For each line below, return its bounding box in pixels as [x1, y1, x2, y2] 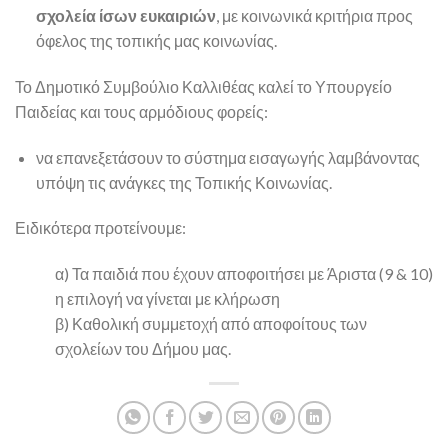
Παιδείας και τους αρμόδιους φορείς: [15, 101, 268, 121]
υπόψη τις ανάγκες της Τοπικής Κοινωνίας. [35, 172, 332, 192]
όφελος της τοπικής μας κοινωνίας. [35, 31, 277, 51]
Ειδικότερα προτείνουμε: [15, 218, 186, 238]
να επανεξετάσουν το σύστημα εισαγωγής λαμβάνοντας [35, 147, 420, 167]
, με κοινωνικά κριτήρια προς [215, 6, 413, 26]
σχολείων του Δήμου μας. [55, 339, 231, 359]
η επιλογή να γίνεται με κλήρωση [55, 289, 280, 309]
